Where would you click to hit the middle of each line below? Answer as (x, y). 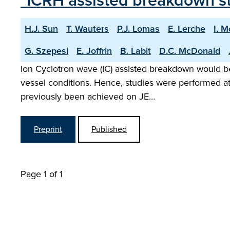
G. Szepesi (46, 51)
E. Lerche (187, 29)
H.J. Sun (41, 29)
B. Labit (136, 51)
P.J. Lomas (138, 29)
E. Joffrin (94, 51)
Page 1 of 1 (42, 174)
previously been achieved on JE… (88, 97)
